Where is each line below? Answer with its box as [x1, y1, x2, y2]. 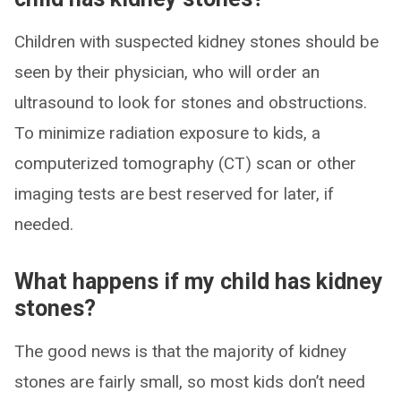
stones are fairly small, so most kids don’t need [14, 371, 365, 392]
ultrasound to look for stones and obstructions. [14, 91, 367, 113]
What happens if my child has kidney [14, 268, 383, 294]
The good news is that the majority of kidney [14, 340, 346, 362]
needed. [14, 213, 73, 235]
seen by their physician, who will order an [14, 61, 320, 82]
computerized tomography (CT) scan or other [14, 152, 356, 174]
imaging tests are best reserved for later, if [14, 183, 334, 204]
